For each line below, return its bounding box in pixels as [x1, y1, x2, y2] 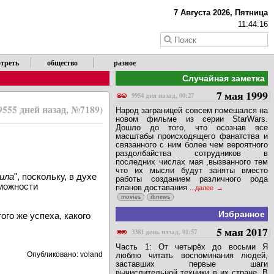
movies [121, 194, 141, 201]
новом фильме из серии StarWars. [116, 114, 268, 124]
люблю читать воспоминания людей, [116, 250, 268, 260]
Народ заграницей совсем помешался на [116, 106, 268, 116]
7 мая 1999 [217, 87, 268, 104]
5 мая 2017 [217, 223, 268, 240]
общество [46, 57, 78, 68]
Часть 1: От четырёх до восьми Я [116, 242, 268, 251]
